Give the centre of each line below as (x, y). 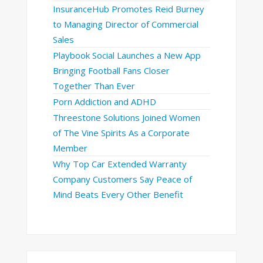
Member (70, 148)
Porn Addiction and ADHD (104, 102)
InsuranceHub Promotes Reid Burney (128, 9)
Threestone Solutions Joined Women (126, 118)
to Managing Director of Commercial (125, 24)
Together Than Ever (94, 86)
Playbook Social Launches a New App (127, 55)
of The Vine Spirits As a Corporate (121, 133)
